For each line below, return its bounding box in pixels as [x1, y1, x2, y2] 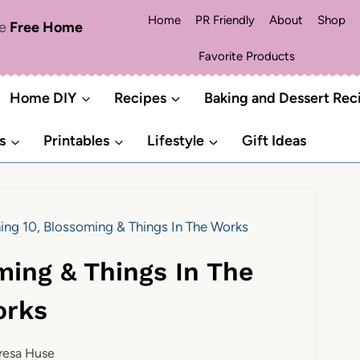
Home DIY [10, 88, 77, 107]
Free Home [9, 18, 83, 36]
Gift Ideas [241, 132, 306, 150]
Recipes [113, 88, 166, 107]
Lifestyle [146, 132, 204, 150]
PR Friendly [194, 12, 255, 27]
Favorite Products [198, 48, 295, 63]
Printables [43, 132, 110, 150]
